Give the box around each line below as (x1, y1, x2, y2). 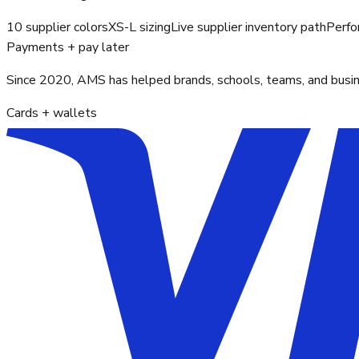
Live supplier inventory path (171, 18, 326, 37)
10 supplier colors (6, 18, 108, 37)
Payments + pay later (6, 38, 129, 57)
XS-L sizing (108, 18, 171, 37)
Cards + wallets (6, 104, 97, 123)
